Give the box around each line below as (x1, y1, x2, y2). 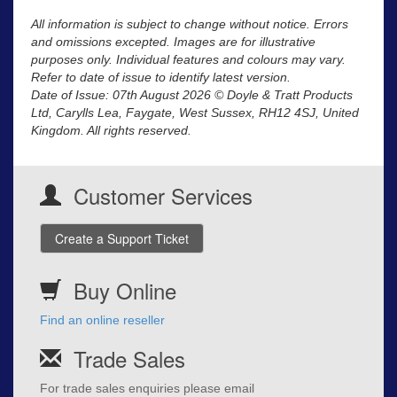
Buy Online (74, 275, 176, 307)
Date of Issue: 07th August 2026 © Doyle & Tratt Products (31, 88, 353, 103)
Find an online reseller (40, 313, 165, 328)
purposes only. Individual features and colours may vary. (31, 52, 346, 67)
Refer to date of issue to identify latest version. (31, 70, 291, 85)
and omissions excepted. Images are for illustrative (31, 35, 315, 50)
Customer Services (74, 180, 253, 212)
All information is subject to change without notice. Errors (31, 17, 348, 32)
